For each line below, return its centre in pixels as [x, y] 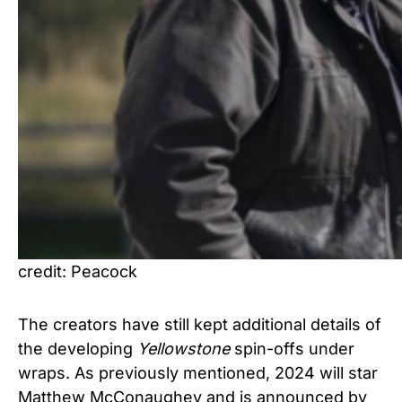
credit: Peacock [78, 271]
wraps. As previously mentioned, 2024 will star [198, 372]
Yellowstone [184, 348]
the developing [78, 348]
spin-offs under [292, 348]
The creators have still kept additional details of [200, 324]
